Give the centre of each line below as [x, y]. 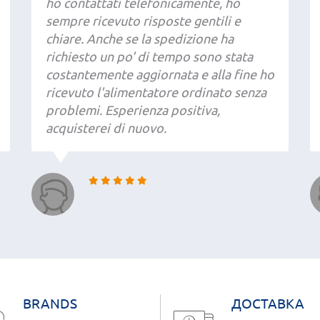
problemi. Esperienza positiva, [133, 110]
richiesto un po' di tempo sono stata [149, 56]
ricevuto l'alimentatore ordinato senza [156, 92]
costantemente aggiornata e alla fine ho [160, 74]
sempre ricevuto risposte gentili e [143, 20]
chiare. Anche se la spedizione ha [140, 38]
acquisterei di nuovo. [106, 127]
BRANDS [50, 303]
